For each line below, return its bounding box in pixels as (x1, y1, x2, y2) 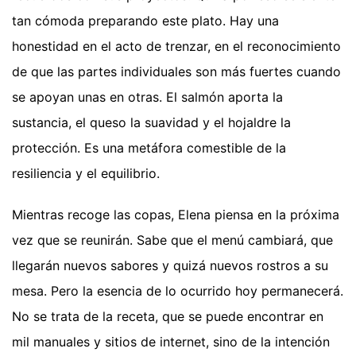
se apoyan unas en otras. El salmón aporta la (12, 88, 283, 105)
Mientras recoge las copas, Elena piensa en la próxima (12, 206, 339, 222)
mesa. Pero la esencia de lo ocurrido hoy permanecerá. (12, 282, 343, 299)
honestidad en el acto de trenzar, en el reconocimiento (12, 37, 341, 54)
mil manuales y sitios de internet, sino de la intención (12, 333, 330, 350)
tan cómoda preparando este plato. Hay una (12, 12, 279, 29)
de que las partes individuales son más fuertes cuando (12, 63, 341, 79)
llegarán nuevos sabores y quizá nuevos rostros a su (12, 257, 328, 273)
